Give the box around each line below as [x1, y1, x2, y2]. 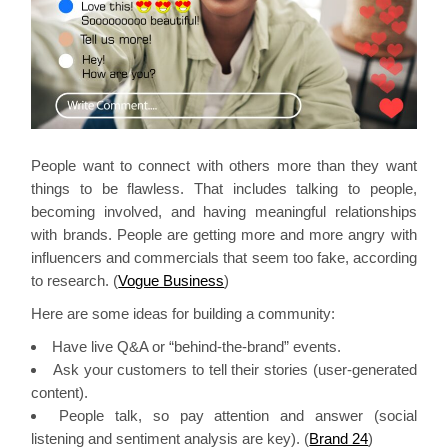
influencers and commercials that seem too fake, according [31, 248, 417, 266]
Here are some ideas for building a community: [31, 304, 336, 322]
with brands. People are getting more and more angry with [31, 225, 417, 243]
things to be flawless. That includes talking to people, [31, 179, 417, 197]
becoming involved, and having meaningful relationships [31, 202, 417, 220]
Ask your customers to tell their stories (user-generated [53, 360, 417, 378]
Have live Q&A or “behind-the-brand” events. [52, 337, 342, 355]
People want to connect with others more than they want [31, 156, 417, 174]
